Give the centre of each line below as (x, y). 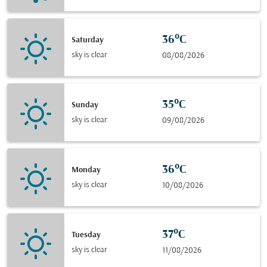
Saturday (88, 40)
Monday (86, 170)
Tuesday (86, 235)
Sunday (85, 105)
